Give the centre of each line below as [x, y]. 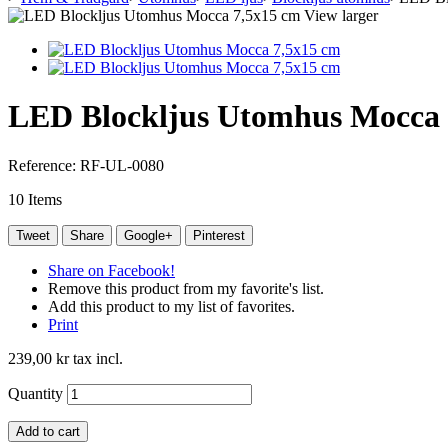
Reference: [44, 165]
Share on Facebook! [111, 270]
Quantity [35, 393]
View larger [341, 15]
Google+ [148, 235]
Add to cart [48, 431]
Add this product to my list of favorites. [171, 306]
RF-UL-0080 [122, 165]
